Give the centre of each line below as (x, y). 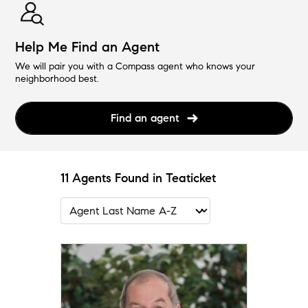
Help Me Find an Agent (88, 47)
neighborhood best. (57, 79)
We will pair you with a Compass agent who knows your (135, 67)
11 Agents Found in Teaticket (138, 178)
